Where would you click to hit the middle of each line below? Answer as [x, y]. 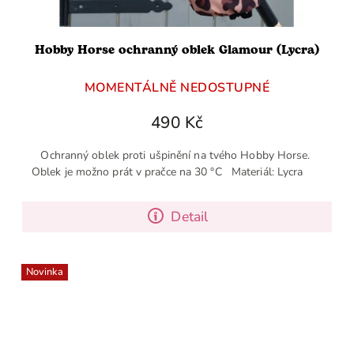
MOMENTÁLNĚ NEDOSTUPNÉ [177, 88]
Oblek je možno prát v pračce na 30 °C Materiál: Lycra [177, 171]
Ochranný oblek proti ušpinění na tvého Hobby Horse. [177, 155]
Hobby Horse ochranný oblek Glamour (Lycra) [177, 50]
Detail [190, 216]
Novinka [45, 271]
